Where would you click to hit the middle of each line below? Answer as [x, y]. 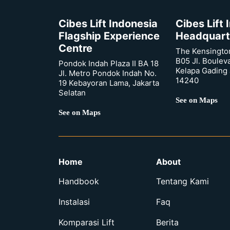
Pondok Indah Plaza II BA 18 [109, 63]
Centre [75, 48]
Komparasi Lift [87, 222]
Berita [167, 222]
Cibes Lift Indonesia [108, 23]
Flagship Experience [109, 36]
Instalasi [74, 202]
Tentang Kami [183, 181]
